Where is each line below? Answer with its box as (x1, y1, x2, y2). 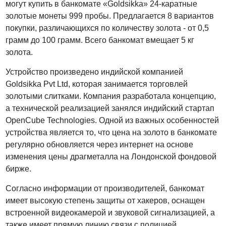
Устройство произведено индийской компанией (6, 68, 184, 77)
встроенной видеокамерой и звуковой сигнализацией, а (6, 208, 215, 217)
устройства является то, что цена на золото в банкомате (6, 128, 217, 137)
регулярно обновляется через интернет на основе (6, 140, 194, 149)
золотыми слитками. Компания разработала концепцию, (6, 92, 216, 101)
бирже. (6, 164, 32, 174)
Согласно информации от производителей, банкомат (6, 184, 205, 193)
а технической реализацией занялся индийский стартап (6, 104, 215, 113)
